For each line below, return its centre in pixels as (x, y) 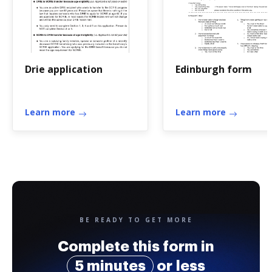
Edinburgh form (214, 69)
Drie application (64, 69)
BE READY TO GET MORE (136, 220)
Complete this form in (136, 246)
